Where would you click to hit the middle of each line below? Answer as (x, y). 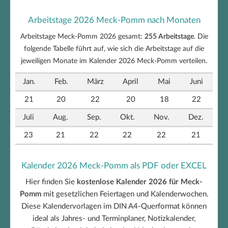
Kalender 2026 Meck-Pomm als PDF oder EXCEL (114, 166)
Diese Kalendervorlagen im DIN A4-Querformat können (114, 207)
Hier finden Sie (51, 182)
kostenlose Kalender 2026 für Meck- (140, 182)
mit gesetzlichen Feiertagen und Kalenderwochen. (125, 194)
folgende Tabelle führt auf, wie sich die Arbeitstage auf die (114, 49)
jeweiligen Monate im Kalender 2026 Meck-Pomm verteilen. (114, 61)
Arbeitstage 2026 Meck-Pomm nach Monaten (114, 20)
